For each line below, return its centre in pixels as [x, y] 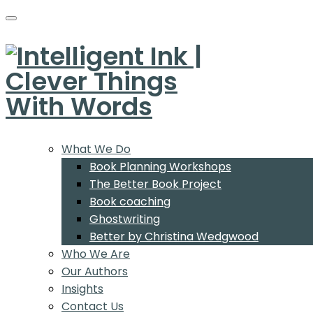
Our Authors [95, 271]
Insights [82, 289]
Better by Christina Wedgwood [174, 236]
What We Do [96, 149]
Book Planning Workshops [160, 166]
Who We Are [96, 254]
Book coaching [130, 201]
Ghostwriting [125, 219]
